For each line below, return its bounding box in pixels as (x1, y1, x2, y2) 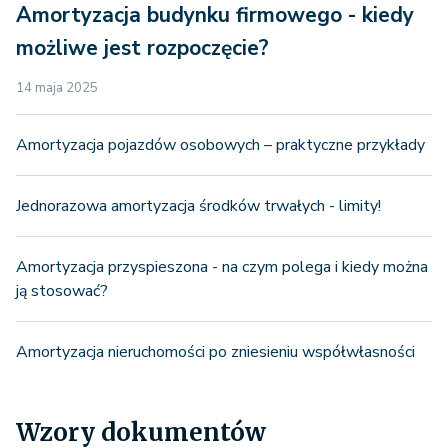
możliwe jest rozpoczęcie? (16, 33, 269, 62)
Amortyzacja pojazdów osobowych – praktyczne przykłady (16, 133, 425, 156)
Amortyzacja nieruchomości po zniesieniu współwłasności (16, 340, 415, 363)
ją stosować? (16, 279, 108, 302)
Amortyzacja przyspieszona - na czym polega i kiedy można (16, 255, 428, 278)
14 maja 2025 (16, 78, 98, 97)
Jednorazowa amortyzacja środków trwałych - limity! (16, 194, 381, 217)
